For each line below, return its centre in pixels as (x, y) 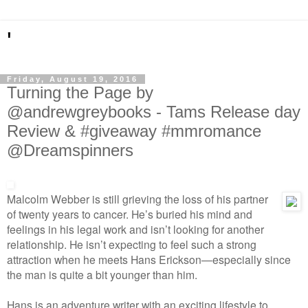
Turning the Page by (80, 92)
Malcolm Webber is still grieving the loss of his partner (137, 198)
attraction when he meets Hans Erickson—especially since (149, 259)
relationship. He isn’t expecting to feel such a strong (132, 244)
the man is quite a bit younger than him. (103, 274)
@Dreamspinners (70, 150)
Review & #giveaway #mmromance (134, 131)
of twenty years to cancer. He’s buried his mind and (130, 213)
